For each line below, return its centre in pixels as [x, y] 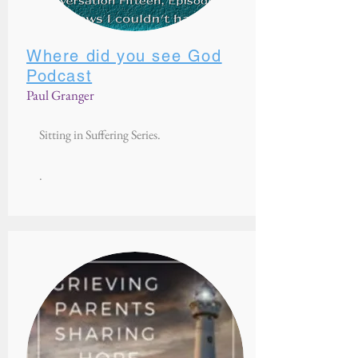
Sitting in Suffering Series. [100, 135]
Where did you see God [124, 56]
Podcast [60, 76]
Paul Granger [60, 95]
